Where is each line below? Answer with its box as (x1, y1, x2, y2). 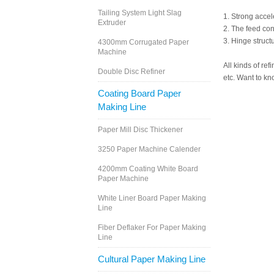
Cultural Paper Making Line (98, 254, 206, 265)
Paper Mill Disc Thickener (98, 125, 183, 135)
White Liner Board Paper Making (98, 194, 206, 203)
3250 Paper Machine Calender (98, 145, 201, 154)
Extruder (98, 18, 126, 28)
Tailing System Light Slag (98, 9, 182, 18)
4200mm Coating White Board (98, 165, 198, 174)
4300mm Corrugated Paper (98, 38, 189, 47)
